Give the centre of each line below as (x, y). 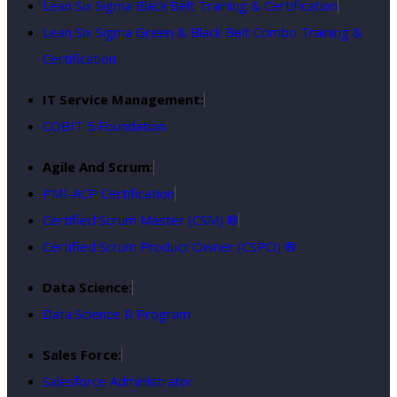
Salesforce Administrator (118, 381)
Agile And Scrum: (98, 166)
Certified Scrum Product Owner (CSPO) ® (169, 246)
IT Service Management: (123, 99)
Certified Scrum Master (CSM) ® (140, 219)
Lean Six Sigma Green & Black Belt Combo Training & (202, 31)
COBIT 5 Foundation (104, 125)
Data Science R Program (117, 313)
